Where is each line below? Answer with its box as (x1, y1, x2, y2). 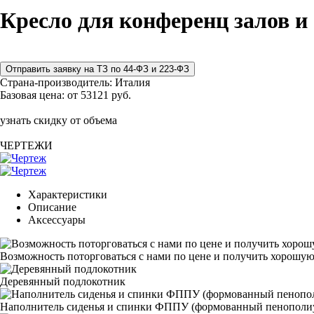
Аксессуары (28, 213, 86, 226)
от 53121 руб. (67, 88, 131, 101)
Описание (28, 200, 76, 213)
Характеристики (28, 188, 107, 200)
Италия (115, 76, 150, 88)
